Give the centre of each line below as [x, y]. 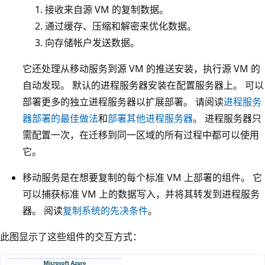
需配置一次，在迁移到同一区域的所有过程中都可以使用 [141, 135]
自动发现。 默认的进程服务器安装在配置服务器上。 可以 [143, 85]
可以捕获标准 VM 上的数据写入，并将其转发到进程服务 [141, 194]
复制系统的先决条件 [105, 211]
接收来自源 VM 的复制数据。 [107, 10]
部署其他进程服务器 [150, 119]
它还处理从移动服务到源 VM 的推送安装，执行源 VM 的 [141, 69]
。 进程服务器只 [227, 119]
